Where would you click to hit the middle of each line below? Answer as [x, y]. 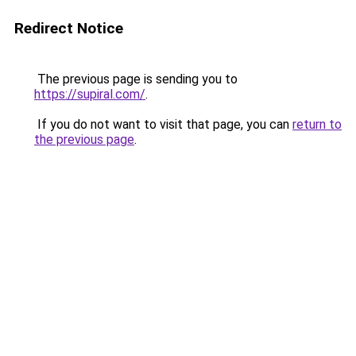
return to [317, 124]
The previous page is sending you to [136, 79]
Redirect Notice [69, 28]
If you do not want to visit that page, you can [163, 124]
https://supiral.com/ [90, 94]
